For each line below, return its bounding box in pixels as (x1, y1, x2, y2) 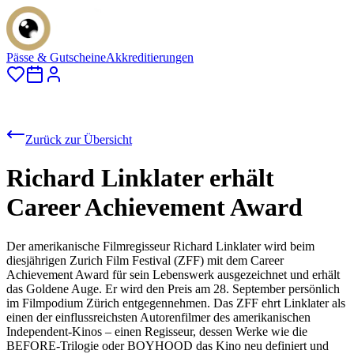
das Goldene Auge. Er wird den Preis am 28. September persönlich (6, 281, 340, 296)
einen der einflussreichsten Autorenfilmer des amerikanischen (6, 310, 311, 324)
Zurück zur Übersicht (25, 133, 132, 146)
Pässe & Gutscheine (6, 51, 106, 64)
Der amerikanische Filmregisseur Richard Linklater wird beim (6, 239, 314, 253)
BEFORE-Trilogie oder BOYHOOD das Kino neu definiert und (6, 338, 329, 352)
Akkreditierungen (106, 51, 194, 64)
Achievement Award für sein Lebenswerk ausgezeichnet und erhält (6, 267, 340, 281)
